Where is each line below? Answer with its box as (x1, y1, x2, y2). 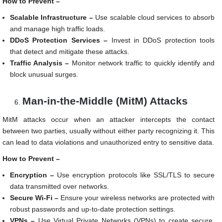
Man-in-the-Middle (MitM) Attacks (22, 95, 188, 107)
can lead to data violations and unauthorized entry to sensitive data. (2, 138, 214, 147)
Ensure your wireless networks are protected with (58, 194, 215, 202)
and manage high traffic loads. (10, 25, 105, 33)
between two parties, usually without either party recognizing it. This (2, 127, 215, 135)
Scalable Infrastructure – (10, 13, 93, 22)
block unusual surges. (10, 70, 78, 79)
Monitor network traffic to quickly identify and (69, 59, 215, 67)
